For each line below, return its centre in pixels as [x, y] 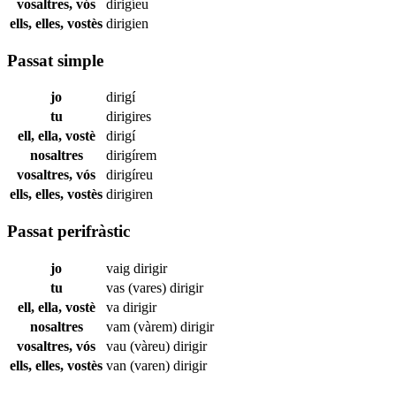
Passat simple [55, 60]
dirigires [129, 117]
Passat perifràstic [69, 231]
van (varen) [140, 365]
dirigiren [129, 194]
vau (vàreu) [140, 346]
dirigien [127, 23]
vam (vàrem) [143, 326]
